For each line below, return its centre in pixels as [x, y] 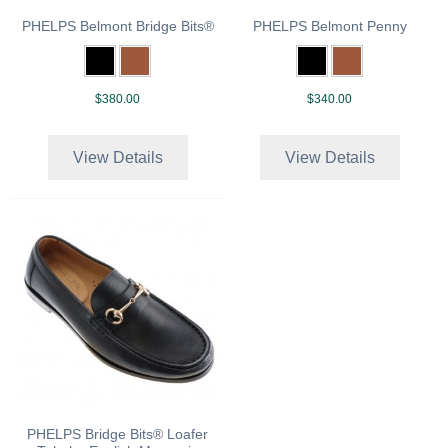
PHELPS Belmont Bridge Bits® [117, 26]
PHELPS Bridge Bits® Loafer [118, 434]
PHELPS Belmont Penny [329, 26]
